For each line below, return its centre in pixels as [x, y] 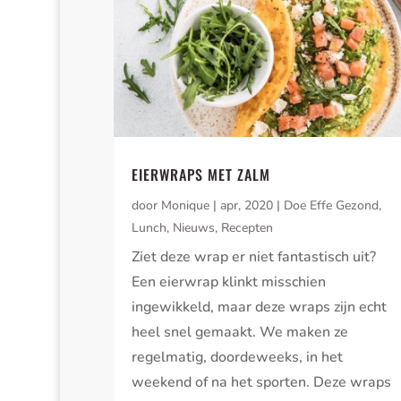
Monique [185, 206]
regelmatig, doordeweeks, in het [237, 358]
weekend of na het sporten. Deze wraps [261, 383]
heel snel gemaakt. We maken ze [239, 333]
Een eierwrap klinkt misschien [228, 282]
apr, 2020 [246, 206]
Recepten [247, 228]
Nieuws [193, 228]
